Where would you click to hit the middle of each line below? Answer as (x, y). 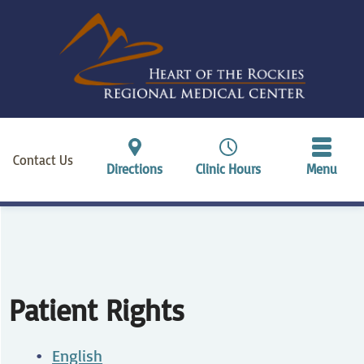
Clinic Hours (228, 168)
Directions (135, 168)
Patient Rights (97, 310)
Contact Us (43, 159)
